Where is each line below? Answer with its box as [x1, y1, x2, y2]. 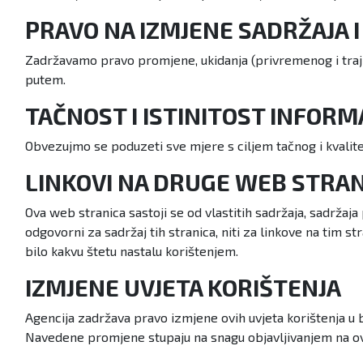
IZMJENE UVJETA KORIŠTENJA [25, 273, 341, 302]
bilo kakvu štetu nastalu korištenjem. [25, 243, 238, 259]
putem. [25, 71, 66, 88]
